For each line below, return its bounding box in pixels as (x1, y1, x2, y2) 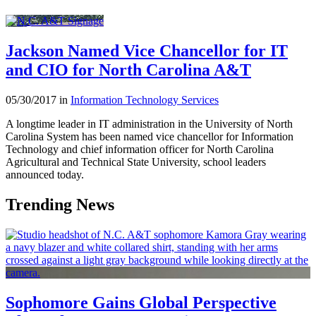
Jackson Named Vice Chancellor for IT (6, 42, 288, 61)
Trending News (6, 195, 114, 214)
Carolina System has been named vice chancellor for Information (6, 130, 293, 143)
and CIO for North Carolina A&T (6, 61, 251, 80)
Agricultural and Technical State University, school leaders (6, 156, 266, 169)
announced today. (6, 169, 84, 181)
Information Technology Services (71, 94, 219, 107)
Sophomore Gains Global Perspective (6, 293, 276, 312)
